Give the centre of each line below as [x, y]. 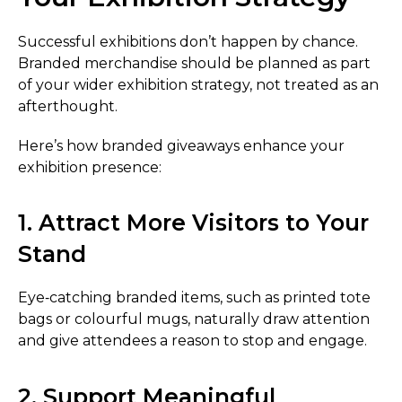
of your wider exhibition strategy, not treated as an [198, 85]
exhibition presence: [90, 167]
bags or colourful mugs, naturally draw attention [194, 319]
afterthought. [68, 107]
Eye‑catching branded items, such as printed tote [194, 298]
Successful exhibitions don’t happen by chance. [188, 42]
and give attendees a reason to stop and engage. [192, 341]
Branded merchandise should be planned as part [194, 64]
